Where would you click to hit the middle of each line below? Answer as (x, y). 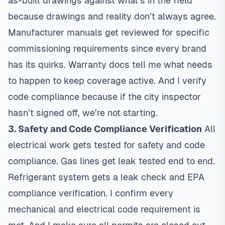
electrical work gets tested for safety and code (106, 145)
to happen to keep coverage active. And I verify (107, 81)
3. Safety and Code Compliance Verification (105, 129)
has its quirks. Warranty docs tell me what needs (110, 65)
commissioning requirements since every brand (107, 48)
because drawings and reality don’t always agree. (112, 16)
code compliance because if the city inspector (104, 97)
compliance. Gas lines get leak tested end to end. (111, 161)
